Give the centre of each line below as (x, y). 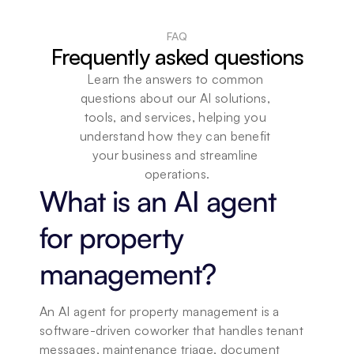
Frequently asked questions (177, 56)
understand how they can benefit (175, 136)
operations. (177, 174)
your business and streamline (175, 155)
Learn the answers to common (175, 79)
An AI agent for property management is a (160, 311)
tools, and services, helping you (175, 117)
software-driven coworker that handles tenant (172, 330)
